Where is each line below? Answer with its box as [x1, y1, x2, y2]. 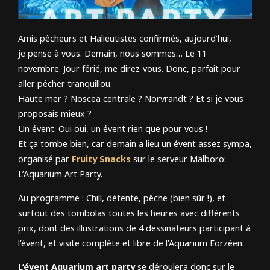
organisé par [18, 153, 72, 165]
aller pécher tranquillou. [18, 78, 115, 90]
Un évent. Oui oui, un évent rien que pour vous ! [18, 123, 207, 135]
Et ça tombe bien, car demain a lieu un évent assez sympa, [18, 138, 252, 150]
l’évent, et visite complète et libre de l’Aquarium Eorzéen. [18, 237, 244, 249]
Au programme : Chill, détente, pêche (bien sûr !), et [18, 192, 225, 204]
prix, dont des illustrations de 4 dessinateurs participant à [18, 222, 251, 234]
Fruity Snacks [72, 153, 131, 165]
